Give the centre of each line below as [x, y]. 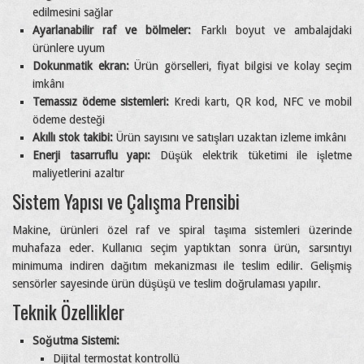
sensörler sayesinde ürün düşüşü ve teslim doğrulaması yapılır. [167, 283]
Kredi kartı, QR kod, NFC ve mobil [261, 101]
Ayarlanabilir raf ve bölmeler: [112, 30]
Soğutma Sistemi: [76, 340]
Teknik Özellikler [68, 312]
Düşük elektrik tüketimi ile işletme [251, 155]
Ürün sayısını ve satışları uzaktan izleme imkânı [230, 137]
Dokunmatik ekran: [81, 65]
